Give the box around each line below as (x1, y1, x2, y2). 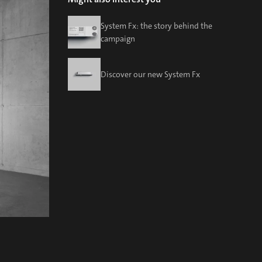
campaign (101, 33, 135, 44)
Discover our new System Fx (101, 69, 200, 80)
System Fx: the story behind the (101, 20, 212, 31)
